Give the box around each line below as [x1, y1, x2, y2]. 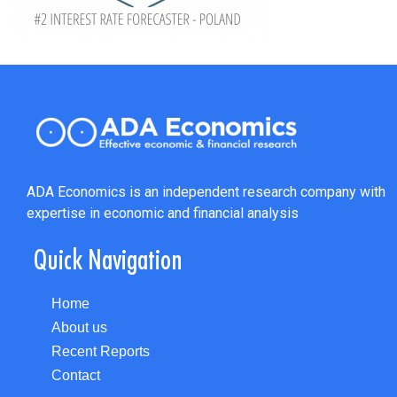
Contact [51, 368, 100, 384]
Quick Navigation [34, 242, 183, 277]
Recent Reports [51, 344, 150, 360]
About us [51, 320, 107, 336]
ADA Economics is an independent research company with [27, 183, 385, 200]
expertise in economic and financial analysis [27, 204, 299, 222]
